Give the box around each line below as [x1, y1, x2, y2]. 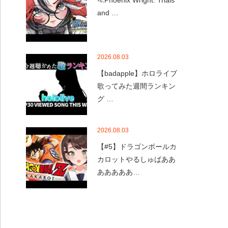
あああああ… [97, 168, 140, 176]
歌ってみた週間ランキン [97, 82, 176, 90]
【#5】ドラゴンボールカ [97, 142, 177, 151]
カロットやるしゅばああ [97, 155, 176, 163]
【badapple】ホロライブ [97, 69, 177, 77]
